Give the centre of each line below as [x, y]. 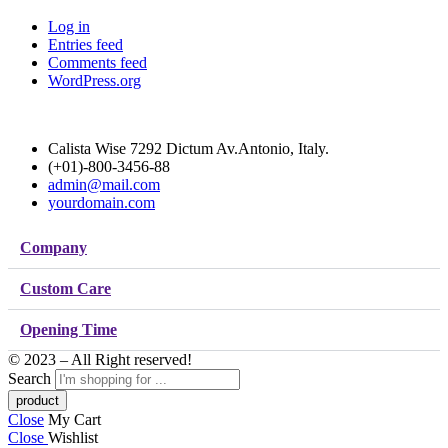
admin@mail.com [104, 185]
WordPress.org [94, 81]
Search [31, 379]
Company [53, 248]
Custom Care [65, 289]
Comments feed [97, 63]
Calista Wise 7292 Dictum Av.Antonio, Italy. [188, 149]
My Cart [74, 420]
